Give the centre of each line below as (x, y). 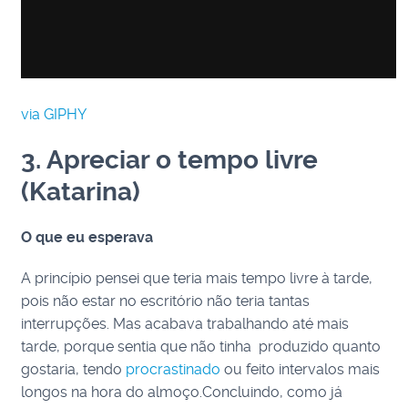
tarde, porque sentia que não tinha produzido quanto (201, 347)
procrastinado (175, 369)
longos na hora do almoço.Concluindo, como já (182, 392)
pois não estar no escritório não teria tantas (166, 301)
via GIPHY (54, 114)
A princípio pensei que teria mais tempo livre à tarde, (197, 278)
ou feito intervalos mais (302, 369)
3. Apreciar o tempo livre (170, 160)
